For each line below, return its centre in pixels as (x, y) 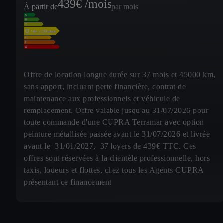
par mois (125, 7)
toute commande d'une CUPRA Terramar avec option (114, 122)
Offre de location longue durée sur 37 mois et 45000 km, (120, 75)
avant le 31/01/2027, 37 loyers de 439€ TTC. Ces (110, 146)
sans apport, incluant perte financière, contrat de (105, 87)
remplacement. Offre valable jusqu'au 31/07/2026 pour (116, 111)
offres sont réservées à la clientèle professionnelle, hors (117, 158)
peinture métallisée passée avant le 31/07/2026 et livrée (117, 134)
